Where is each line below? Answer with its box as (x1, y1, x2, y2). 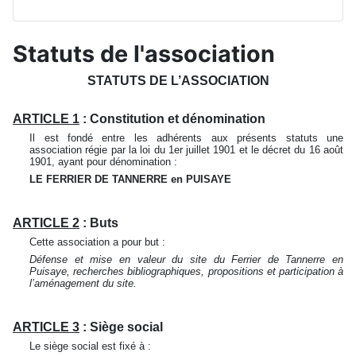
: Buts (79, 216, 118, 230)
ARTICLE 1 (13, 112, 79, 126)
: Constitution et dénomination (79, 112, 265, 126)
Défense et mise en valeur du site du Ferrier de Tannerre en (29, 253, 343, 265)
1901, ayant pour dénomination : (29, 156, 178, 168)
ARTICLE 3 (13, 320, 79, 334)
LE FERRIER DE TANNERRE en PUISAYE (29, 173, 232, 185)
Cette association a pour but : (29, 236, 172, 248)
